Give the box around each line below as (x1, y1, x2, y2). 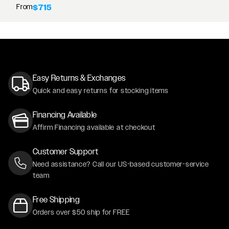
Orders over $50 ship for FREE (33, 208, 130, 216)
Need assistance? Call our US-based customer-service (33, 159, 209, 168)
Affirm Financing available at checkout (33, 123, 155, 131)
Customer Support (33, 146, 99, 156)
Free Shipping (33, 194, 80, 204)
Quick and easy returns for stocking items (33, 86, 169, 95)
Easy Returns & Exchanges (33, 73, 126, 83)
